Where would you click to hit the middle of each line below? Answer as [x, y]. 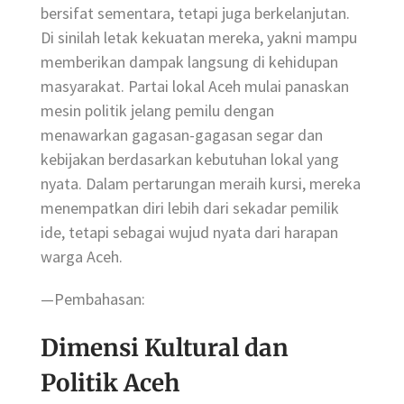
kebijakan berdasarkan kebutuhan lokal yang [190, 159]
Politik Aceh [110, 383]
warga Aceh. [82, 256]
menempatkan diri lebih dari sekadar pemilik [190, 207]
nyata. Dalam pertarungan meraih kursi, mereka [201, 183]
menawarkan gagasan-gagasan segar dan [182, 134]
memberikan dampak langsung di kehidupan [189, 61]
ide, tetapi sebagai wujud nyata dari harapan [189, 232]
